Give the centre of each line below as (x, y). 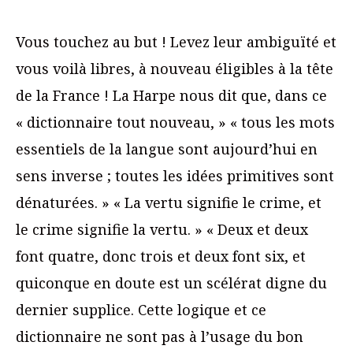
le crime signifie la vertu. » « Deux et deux (162, 230)
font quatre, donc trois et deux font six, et (161, 256)
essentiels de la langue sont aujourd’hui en (167, 149)
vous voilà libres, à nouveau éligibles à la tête (175, 69)
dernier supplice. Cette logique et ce (141, 310)
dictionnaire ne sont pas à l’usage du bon (160, 337)
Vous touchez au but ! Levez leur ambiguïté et (176, 42)
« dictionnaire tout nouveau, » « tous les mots (175, 123)
